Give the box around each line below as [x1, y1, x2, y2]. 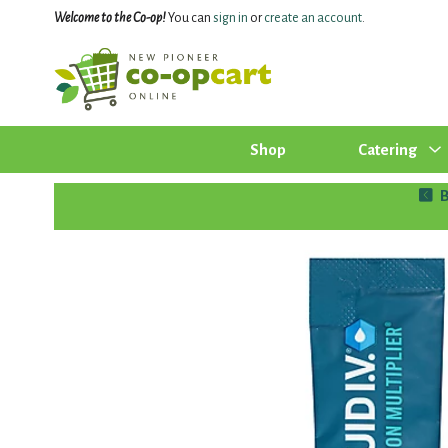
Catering [357, 140, 417, 158]
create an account [263, 11, 362, 25]
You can [165, 11, 213, 25]
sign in [212, 11, 248, 25]
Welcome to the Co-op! [53, 11, 166, 25]
